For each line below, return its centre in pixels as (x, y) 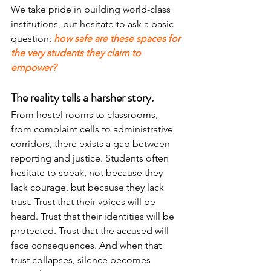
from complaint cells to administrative (93, 129)
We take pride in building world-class (92, 10)
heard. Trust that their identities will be (94, 217)
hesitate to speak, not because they (88, 173)
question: (32, 39)
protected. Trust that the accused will (91, 231)
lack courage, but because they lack (89, 188)
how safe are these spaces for (118, 39)
